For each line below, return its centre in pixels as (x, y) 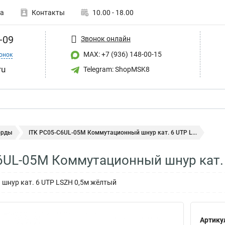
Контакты (48, 13)
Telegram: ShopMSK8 (116, 69)
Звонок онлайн (106, 38)
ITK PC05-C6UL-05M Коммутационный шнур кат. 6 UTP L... (113, 133)
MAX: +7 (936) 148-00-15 (122, 54)
